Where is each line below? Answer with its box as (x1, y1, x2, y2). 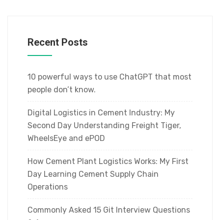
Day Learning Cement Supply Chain (27, 169, 159, 179)
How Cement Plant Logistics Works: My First (27, 157, 189, 166)
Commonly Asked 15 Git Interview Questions (27, 205, 190, 215)
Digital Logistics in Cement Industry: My (27, 108, 175, 117)
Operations (27, 182, 68, 192)
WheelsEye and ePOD (27, 134, 105, 143)
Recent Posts (27, 36, 88, 48)
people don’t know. (27, 85, 96, 94)
